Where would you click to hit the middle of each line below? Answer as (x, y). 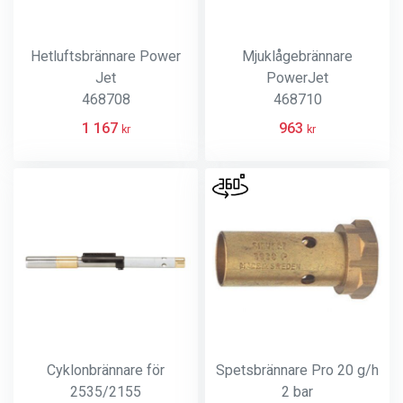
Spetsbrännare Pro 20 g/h (297, 370)
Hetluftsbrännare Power (106, 56)
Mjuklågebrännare (297, 56)
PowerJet (297, 78)
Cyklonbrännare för (106, 370)
